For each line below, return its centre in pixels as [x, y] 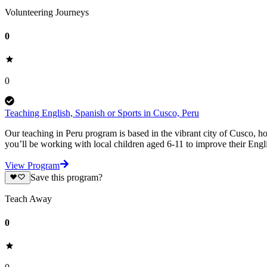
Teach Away [28, 199]
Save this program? [66, 178]
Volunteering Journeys [47, 13]
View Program [32, 165]
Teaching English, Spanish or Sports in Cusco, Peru [102, 113]
